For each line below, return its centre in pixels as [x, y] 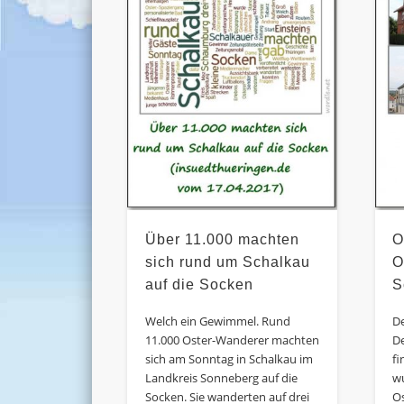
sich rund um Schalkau [227, 262]
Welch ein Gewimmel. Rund [217, 321]
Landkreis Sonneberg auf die [221, 377]
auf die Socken [199, 284]
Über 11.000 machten [222, 239]
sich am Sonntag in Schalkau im [229, 358]
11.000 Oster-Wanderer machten [232, 340]
